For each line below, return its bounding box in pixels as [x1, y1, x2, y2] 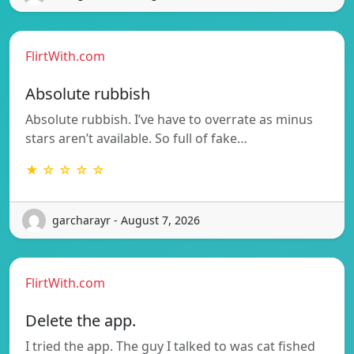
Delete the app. [25, 309, 136, 331]
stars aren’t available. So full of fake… [25, 129, 247, 147]
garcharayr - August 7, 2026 [52, 213, 200, 228]
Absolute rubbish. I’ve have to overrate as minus [25, 110, 313, 128]
